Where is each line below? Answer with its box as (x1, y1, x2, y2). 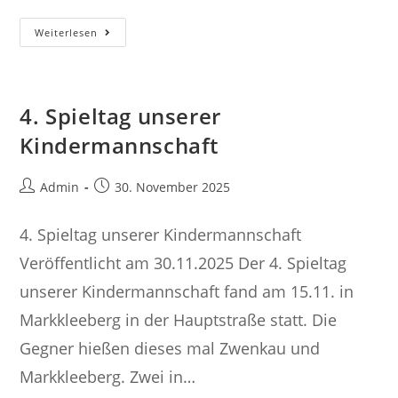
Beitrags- (19, 178, 73, 195)
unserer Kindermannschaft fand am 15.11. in (20, 281, 354, 302)
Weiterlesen (35, 26, 99, 39)
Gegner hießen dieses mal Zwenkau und (20, 338, 321, 359)
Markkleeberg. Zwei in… (20, 366, 196, 387)
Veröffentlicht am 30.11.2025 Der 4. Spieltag (20, 252, 347, 274)
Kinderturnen (97, 49, 189, 66)
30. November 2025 (115, 179, 231, 195)
